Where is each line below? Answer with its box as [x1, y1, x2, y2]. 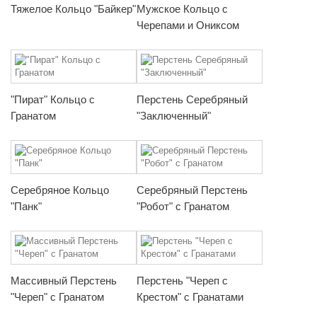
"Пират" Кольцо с [11, 93, 95, 105]
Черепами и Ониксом [137, 18, 239, 31]
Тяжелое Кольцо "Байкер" [11, 2, 136, 15]
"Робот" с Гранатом [137, 200, 229, 212]
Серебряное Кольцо [11, 183, 109, 196]
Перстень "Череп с [137, 274, 228, 287]
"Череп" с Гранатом [11, 290, 104, 303]
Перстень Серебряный [137, 93, 248, 105]
